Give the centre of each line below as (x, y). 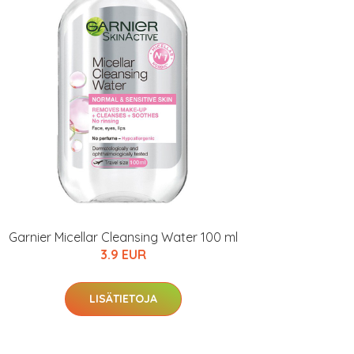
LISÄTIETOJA (123, 299)
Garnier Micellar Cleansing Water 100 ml (123, 237)
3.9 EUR (123, 254)
